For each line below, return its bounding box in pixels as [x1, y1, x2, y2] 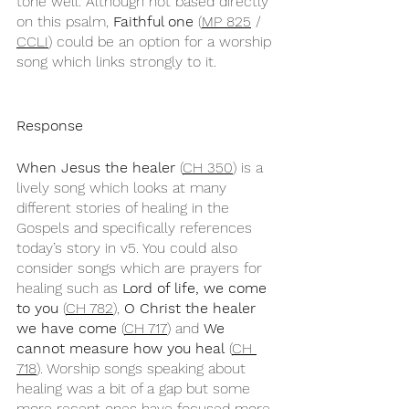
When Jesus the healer [16, 159, 175, 176]
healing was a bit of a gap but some [16, 380, 255, 397]
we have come [16, 320, 117, 337]
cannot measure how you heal [16, 340, 225, 357]
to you [16, 299, 58, 317]
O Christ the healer [124, 299, 260, 317]
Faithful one [113, 13, 194, 30]
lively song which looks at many [16, 179, 231, 196]
